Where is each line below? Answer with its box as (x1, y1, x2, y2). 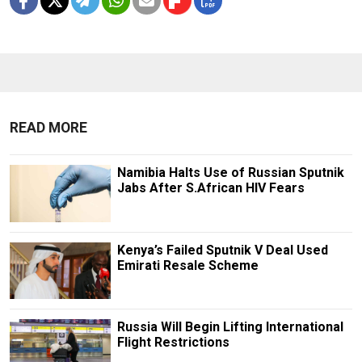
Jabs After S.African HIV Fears (116, 180, 305, 196)
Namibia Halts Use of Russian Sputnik (116, 165, 344, 181)
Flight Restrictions (116, 334, 229, 350)
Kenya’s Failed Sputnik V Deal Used (116, 242, 328, 258)
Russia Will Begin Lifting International (116, 318, 343, 335)
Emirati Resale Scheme (116, 257, 259, 273)
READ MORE (10, 120, 87, 137)
